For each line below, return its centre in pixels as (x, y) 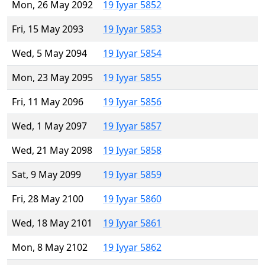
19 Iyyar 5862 (132, 248)
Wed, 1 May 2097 (49, 126)
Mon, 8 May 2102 (50, 248)
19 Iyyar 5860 (132, 199)
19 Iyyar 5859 (132, 175)
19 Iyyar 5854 (132, 54)
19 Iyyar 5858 (132, 151)
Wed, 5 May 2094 (49, 54)
